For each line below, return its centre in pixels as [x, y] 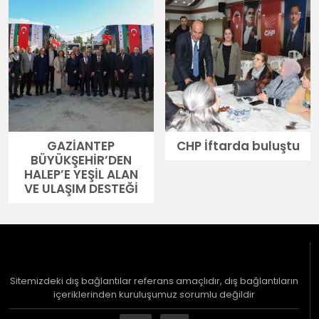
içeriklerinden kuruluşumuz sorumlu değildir [154, 294]
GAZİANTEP [81, 146]
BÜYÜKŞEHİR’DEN [81, 160]
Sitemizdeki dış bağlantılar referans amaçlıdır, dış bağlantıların [154, 281]
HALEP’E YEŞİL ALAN [81, 174]
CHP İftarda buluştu [238, 146]
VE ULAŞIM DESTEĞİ [81, 188]
